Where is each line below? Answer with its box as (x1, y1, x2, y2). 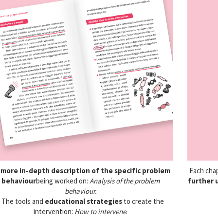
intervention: (34, 207, 75, 217)
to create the (122, 197, 164, 206)
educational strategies (44, 197, 122, 206)
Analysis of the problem (90, 176, 160, 186)
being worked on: (36, 176, 90, 186)
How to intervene (74, 207, 127, 217)
